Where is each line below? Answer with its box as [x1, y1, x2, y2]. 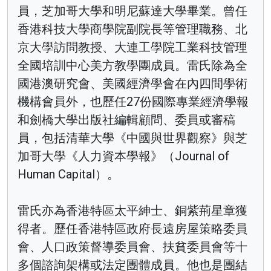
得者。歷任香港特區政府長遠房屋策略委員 [18, 221, 247, 236]
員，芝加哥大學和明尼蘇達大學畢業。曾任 [18, 3, 247, 18]
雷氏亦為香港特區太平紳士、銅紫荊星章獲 [18, 203, 247, 218]
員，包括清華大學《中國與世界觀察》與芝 [18, 130, 247, 145]
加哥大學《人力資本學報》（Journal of [18, 148, 229, 163]
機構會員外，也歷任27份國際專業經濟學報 [18, 94, 249, 109]
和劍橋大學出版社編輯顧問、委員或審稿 [18, 112, 235, 127]
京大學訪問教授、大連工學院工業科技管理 [18, 39, 247, 54]
